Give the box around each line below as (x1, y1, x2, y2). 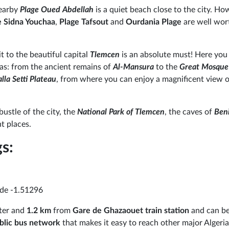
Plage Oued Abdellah (20, 5, 94, 14)
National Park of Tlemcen (77, 107, 165, 116)
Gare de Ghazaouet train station (73, 207, 189, 215)
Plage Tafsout (59, 17, 110, 26)
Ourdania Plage (126, 17, 181, 26)
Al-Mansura (111, 62, 154, 71)
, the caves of (165, 107, 214, 116)
